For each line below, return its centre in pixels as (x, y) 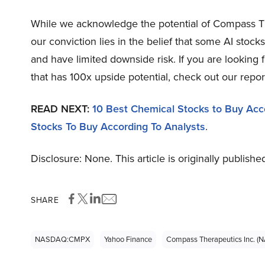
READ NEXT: (62, 109)
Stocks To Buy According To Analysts (118, 127)
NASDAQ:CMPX (62, 240)
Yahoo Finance (128, 240)
